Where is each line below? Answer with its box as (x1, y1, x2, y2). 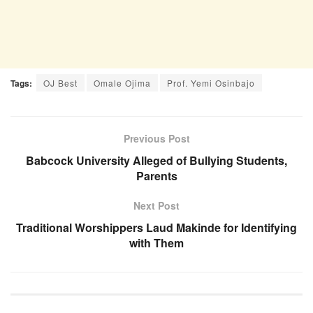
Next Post (133, 198, 180, 212)
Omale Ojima (94, 76, 151, 89)
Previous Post (123, 131, 190, 145)
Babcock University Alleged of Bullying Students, (26, 152, 287, 168)
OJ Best (43, 76, 78, 89)
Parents (136, 167, 177, 184)
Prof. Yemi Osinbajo (167, 76, 255, 89)
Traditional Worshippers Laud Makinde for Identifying (16, 219, 297, 235)
